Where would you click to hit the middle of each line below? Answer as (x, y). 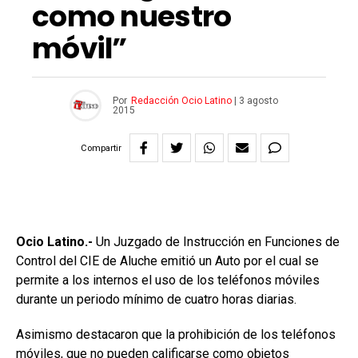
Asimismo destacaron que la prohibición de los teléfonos (176, 335)
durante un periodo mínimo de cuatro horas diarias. (156, 300)
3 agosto (259, 101)
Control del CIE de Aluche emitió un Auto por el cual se (167, 261)
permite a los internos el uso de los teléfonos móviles (168, 280)
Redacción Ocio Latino (181, 101)
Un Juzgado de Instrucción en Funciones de (216, 242)
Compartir (101, 148)
